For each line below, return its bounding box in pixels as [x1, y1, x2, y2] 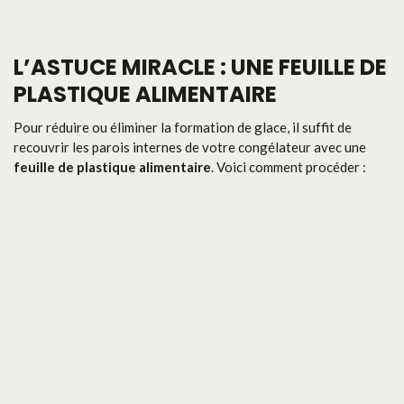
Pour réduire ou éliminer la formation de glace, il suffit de [14, 119, 352, 136]
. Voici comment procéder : [211, 159, 366, 176]
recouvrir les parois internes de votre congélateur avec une [14, 139, 366, 156]
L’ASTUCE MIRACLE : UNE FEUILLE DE [14, 52, 387, 83]
